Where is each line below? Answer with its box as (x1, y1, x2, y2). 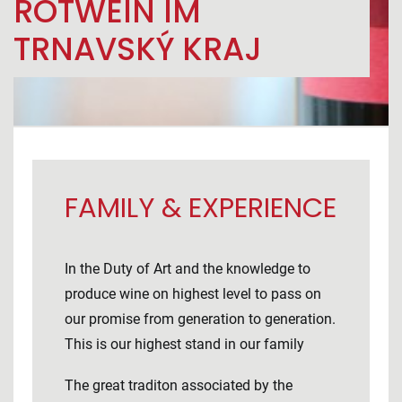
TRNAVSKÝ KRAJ (13, 27, 262, 71)
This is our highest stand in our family (65, 336, 304, 353)
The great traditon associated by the (65, 377, 293, 394)
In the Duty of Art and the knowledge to (65, 260, 310, 277)
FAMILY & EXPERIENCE (65, 188, 336, 227)
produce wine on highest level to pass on (65, 285, 321, 302)
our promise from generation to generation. (65, 310, 336, 328)
